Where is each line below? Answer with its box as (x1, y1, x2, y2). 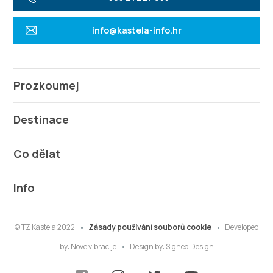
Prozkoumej (13, 78, 80, 93)
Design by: (129, 241, 166, 252)
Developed (224, 222, 259, 232)
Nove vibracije (70, 241, 116, 252)
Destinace (13, 112, 69, 127)
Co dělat (13, 146, 62, 161)
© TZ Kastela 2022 (14, 222, 76, 232)
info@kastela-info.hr (91, 24, 182, 36)
